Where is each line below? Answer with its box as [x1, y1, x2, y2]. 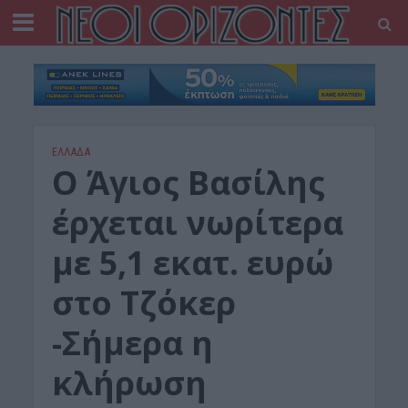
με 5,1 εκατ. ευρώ [51, 240, 333, 286]
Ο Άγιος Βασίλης [51, 160, 325, 206]
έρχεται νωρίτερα [51, 200, 343, 246]
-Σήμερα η [51, 321, 213, 366]
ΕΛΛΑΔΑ [51, 145, 90, 159]
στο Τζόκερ [51, 280, 236, 326]
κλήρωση [51, 361, 207, 406]
